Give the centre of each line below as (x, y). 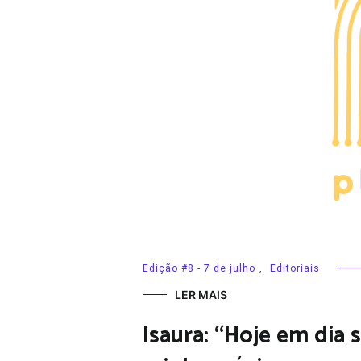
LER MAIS (201, 294)
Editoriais (295, 268)
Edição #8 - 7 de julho (199, 268)
